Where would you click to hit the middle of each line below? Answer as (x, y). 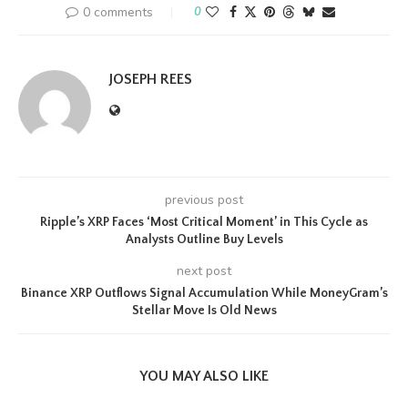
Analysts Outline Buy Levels (204, 240)
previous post (204, 200)
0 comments (118, 12)
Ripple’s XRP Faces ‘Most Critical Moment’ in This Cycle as (204, 222)
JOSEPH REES (151, 79)
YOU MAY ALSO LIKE (204, 376)
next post (204, 271)
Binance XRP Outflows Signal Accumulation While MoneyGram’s (204, 293)
